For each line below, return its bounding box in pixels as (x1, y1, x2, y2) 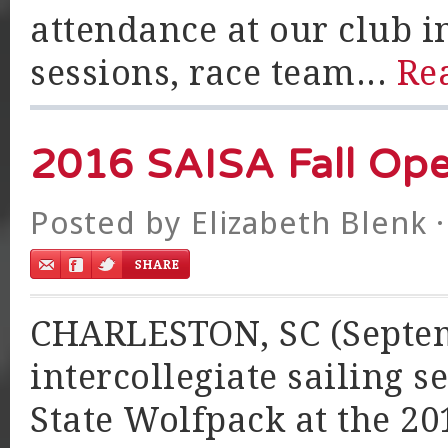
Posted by (30, 204, 191, 242)
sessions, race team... (30, 53, 397, 93)
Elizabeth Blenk (191, 204, 427, 242)
